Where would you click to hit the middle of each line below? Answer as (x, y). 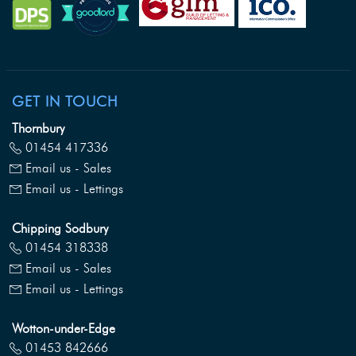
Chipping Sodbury (60, 229)
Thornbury (38, 129)
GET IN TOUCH (65, 101)
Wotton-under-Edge (64, 329)
